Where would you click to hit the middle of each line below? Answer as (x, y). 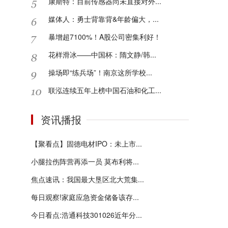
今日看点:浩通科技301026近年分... (87, 215)
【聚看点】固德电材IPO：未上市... (87, 144)
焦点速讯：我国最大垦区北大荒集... (88, 179)
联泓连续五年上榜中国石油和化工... (105, 90)
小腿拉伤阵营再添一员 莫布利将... (85, 161)
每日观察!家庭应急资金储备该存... (85, 197)
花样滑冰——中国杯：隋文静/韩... (102, 54)
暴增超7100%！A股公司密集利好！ (105, 37)
